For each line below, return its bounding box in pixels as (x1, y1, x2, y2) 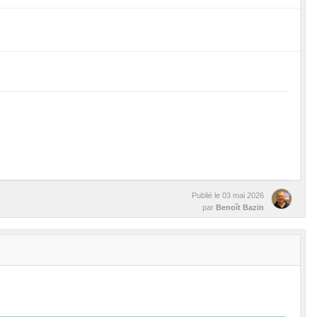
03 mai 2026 (222, 191, 264, 200)
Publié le (192, 191, 222, 200)
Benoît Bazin (216, 203, 264, 212)
